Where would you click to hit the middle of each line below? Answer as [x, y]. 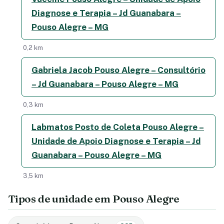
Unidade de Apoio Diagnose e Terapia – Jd [116, 141]
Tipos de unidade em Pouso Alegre [94, 198]
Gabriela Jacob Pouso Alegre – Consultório [118, 70]
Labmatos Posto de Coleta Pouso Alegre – [118, 127]
